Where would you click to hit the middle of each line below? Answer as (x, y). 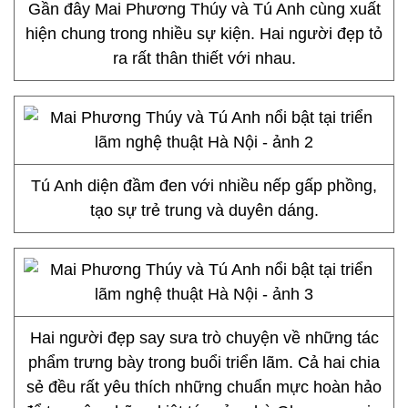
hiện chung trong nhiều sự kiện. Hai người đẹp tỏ (204, 34)
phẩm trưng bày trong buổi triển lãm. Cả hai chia (204, 362)
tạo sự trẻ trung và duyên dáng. (204, 210)
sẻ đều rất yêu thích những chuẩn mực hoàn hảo (204, 387)
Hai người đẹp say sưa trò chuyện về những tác (204, 338)
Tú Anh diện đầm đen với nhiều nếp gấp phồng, (204, 186)
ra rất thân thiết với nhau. (204, 58)
